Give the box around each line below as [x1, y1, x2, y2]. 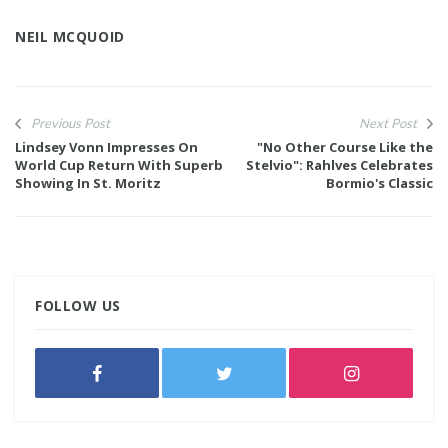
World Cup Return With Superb [15, 156, 223, 175]
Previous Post [31, 115, 110, 132]
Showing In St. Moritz [15, 174, 161, 193]
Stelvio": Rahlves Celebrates [246, 156, 433, 175]
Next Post [359, 115, 417, 132]
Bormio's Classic [326, 174, 433, 193]
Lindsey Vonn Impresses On [15, 138, 198, 157]
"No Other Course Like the [257, 138, 433, 157]
